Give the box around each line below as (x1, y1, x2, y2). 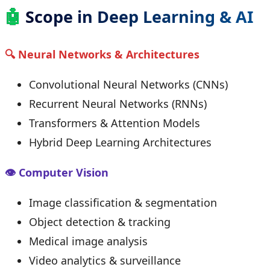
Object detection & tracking (29, 215, 171, 230)
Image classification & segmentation (29, 195, 217, 210)
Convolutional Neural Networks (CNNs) (29, 77, 228, 92)
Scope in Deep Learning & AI (25, 5, 254, 28)
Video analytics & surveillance (29, 253, 181, 268)
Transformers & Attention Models (29, 116, 200, 131)
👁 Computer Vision (5, 165, 108, 180)
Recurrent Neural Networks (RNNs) (29, 96, 207, 111)
